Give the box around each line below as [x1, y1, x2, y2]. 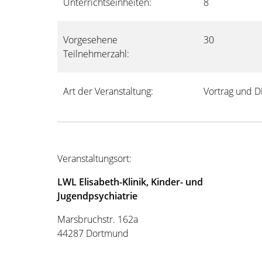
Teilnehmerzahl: [63, 47, 129, 60]
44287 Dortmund [57, 227, 129, 240]
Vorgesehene [63, 33, 118, 46]
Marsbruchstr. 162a [57, 213, 138, 226]
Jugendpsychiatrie [57, 189, 137, 202]
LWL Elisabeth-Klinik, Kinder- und [57, 175, 203, 188]
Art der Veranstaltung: [63, 85, 153, 98]
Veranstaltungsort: [57, 152, 132, 165]
